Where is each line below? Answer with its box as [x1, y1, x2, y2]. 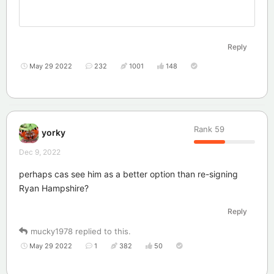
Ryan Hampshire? [19, 182, 89, 193]
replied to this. [73, 226, 131, 236]
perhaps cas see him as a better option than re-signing [19, 168, 238, 179]
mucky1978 [31, 226, 73, 236]
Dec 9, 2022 [19, 147, 61, 157]
